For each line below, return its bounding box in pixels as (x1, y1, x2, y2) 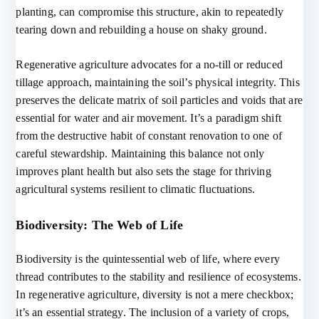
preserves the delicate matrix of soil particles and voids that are (16, 94, 303, 106)
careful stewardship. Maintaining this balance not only (16, 147, 265, 159)
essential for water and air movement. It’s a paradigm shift (16, 112, 281, 124)
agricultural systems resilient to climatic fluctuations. (16, 183, 256, 195)
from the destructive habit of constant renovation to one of (16, 130, 282, 142)
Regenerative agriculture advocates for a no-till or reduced (16, 58, 283, 70)
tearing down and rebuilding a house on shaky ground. (16, 23, 267, 36)
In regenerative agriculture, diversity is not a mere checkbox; (16, 288, 294, 300)
